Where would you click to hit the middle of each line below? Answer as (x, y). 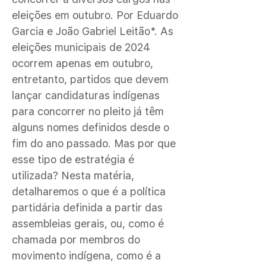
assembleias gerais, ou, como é (88, 224)
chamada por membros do (76, 240)
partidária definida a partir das (87, 208)
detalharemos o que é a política (89, 191)
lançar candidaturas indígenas (86, 95)
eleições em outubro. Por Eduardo (95, 15)
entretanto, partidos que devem (90, 79)
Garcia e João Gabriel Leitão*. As (93, 31)
